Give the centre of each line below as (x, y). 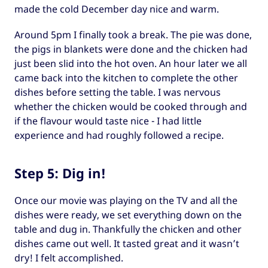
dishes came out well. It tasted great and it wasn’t (127, 243)
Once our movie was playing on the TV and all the (126, 200)
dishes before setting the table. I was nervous (118, 92)
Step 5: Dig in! (60, 173)
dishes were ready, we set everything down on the (128, 214)
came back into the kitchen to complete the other (126, 77)
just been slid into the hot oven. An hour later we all (131, 63)
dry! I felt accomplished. (69, 258)
